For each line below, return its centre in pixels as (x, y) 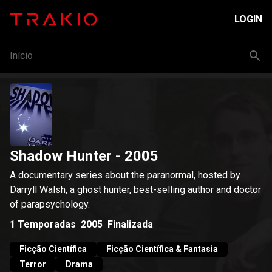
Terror (33, 264)
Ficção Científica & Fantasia (162, 249)
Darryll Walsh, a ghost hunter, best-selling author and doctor (135, 190)
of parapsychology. (50, 204)
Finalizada (130, 224)
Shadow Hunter (61, 156)
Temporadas (47, 224)
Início (21, 56)
